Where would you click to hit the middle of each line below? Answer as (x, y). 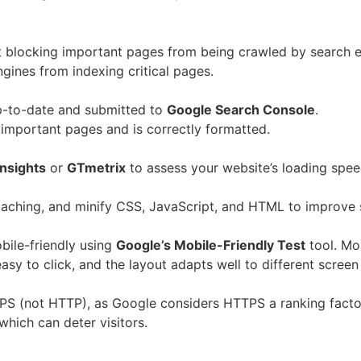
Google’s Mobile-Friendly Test (211, 245)
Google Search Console (241, 110)
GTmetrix (96, 168)
